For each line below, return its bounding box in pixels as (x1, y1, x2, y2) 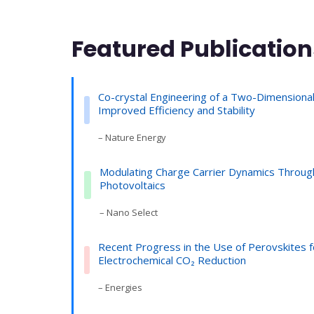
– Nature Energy (98, 130, 167, 144)
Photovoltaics (99, 177, 165, 192)
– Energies (97, 280, 142, 294)
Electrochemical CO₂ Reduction (97, 252, 246, 267)
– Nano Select (99, 205, 158, 219)
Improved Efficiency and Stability (98, 102, 256, 117)
